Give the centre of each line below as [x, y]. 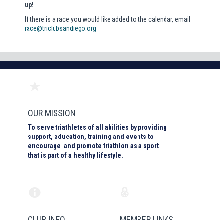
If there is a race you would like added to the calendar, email [107, 19]
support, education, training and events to [91, 136]
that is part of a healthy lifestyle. [76, 155]
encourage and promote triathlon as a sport [94, 146]
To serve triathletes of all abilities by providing [98, 127]
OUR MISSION [52, 113]
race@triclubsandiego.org [60, 28]
